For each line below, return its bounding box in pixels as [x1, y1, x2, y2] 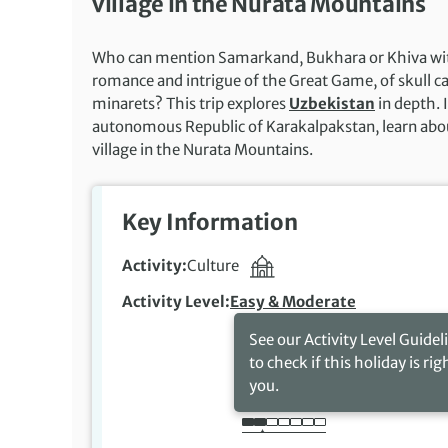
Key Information [122, 208, 298, 236]
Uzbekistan [289, 94, 375, 113]
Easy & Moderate [230, 292, 356, 312]
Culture [187, 256, 242, 275]
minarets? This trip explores [92, 94, 289, 113]
